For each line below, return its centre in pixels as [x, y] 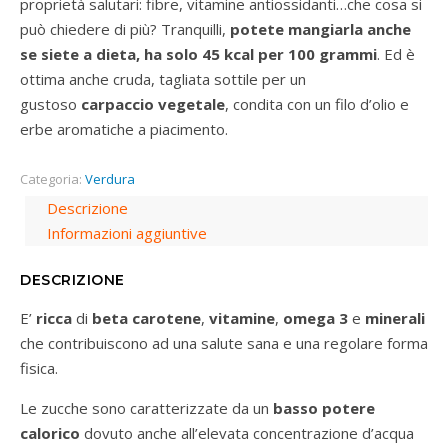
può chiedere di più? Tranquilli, [125, 29]
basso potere [324, 408]
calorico [52, 433]
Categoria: [52, 179]
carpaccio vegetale [153, 104]
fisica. [39, 368]
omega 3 [315, 318]
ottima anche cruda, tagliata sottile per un [163, 79]
